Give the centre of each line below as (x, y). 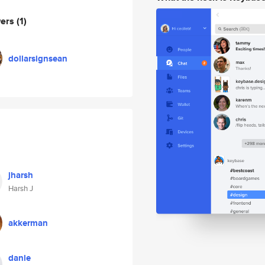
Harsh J (21, 188)
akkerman (28, 223)
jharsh (21, 175)
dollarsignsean (38, 59)
